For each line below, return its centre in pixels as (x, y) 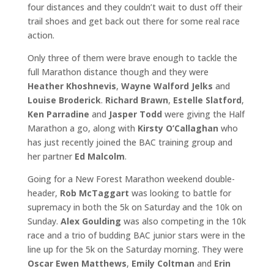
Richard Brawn (136, 100)
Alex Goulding (91, 221)
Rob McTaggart (94, 193)
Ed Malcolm (99, 156)
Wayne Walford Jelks (167, 86)
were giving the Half (203, 114)
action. (41, 35)
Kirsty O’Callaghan (176, 128)
